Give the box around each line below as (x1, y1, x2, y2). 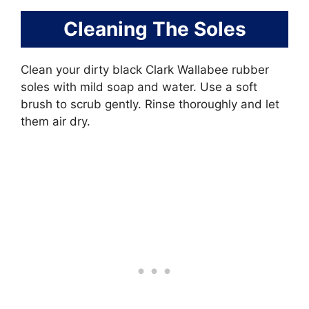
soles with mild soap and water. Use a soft (21, 80, 257, 94)
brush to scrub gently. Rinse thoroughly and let (21, 97, 279, 112)
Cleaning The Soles (63, 17, 246, 41)
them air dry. (21, 114, 90, 129)
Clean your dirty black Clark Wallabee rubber (21, 63, 269, 77)
